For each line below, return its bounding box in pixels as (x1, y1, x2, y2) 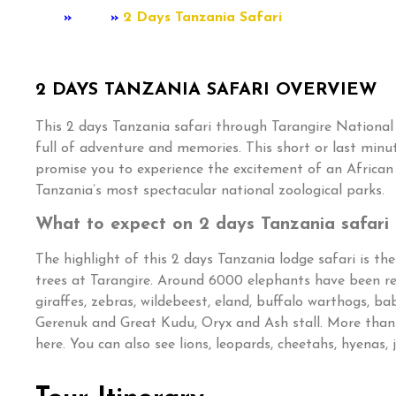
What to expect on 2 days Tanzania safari (35, 216, 389, 234)
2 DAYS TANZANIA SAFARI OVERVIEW (35, 81, 377, 99)
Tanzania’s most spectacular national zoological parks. (35, 184, 385, 198)
